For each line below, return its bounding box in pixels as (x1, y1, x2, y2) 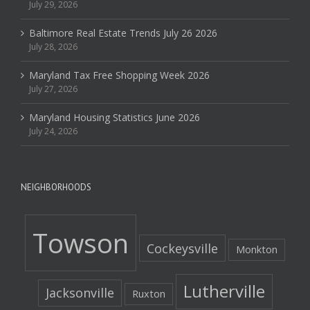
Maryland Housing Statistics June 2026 (29, 110, 200, 124)
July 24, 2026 (29, 125, 77, 137)
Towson (33, 224, 129, 261)
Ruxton (131, 287, 165, 301)
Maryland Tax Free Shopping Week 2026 (29, 68, 210, 82)
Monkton (236, 242, 277, 256)
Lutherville (183, 280, 265, 303)
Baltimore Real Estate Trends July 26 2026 (29, 26, 217, 39)
